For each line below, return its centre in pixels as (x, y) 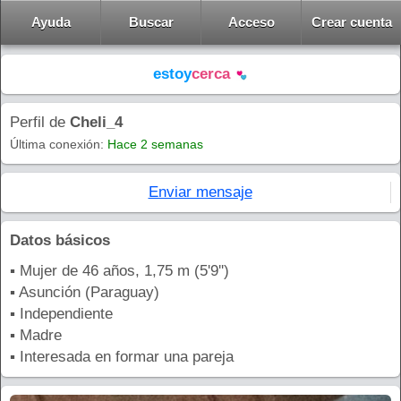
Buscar (151, 22)
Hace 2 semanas (155, 144)
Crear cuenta (351, 22)
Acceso (251, 22)
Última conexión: (59, 144)
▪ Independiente (61, 314)
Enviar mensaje (200, 192)
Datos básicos (60, 240)
